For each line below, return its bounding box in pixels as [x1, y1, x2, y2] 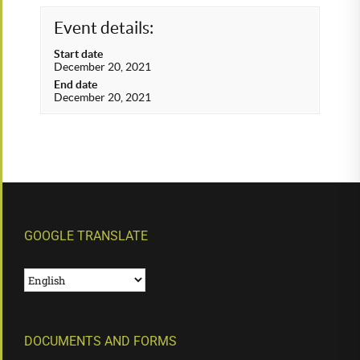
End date [54, 78, 97, 91]
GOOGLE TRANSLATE [24, 228, 148, 243]
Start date [54, 47, 103, 60]
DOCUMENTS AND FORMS [24, 333, 177, 349]
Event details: [54, 18, 153, 37]
